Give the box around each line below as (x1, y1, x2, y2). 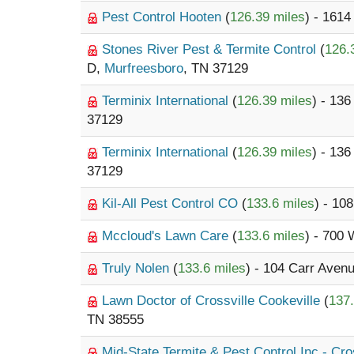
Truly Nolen (102, 261, 173, 276)
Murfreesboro (104, 61, 183, 76)
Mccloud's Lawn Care (102, 228, 232, 243)
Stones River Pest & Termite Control (102, 42, 320, 57)
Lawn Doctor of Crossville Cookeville (102, 293, 324, 308)
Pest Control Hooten (102, 9, 225, 24)
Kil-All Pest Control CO (102, 196, 242, 211)
